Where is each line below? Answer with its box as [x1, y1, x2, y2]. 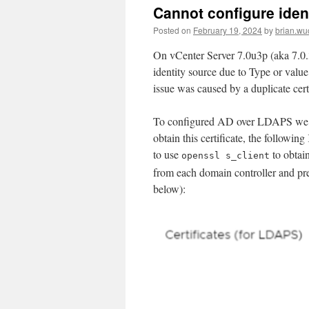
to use [153, 147, 181, 161]
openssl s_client [181, 150, 270, 161]
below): [153, 181, 186, 196]
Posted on [153, 24, 191, 36]
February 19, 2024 [193, 24, 262, 36]
